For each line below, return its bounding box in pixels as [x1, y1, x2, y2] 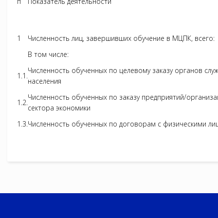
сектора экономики [28, 103, 91, 112]
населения [28, 76, 61, 86]
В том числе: [28, 49, 69, 59]
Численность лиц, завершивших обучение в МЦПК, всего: [28, 33, 215, 43]
